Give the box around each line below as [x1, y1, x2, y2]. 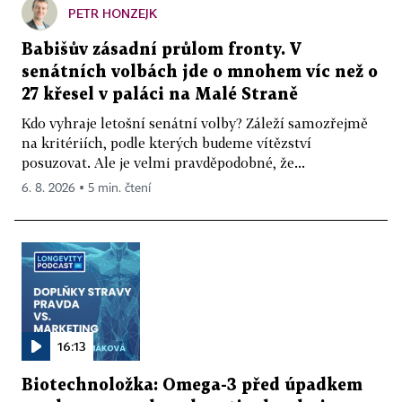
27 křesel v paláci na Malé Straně [22, 86, 298, 102]
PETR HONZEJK [68, 4, 157, 21]
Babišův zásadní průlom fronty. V [22, 41, 301, 57]
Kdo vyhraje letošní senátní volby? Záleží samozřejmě [22, 114, 368, 131]
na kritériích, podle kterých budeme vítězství [22, 134, 311, 151]
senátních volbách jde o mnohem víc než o [22, 64, 378, 80]
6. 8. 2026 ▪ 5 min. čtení [22, 181, 151, 195]
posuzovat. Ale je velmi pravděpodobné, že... [22, 153, 305, 170]
